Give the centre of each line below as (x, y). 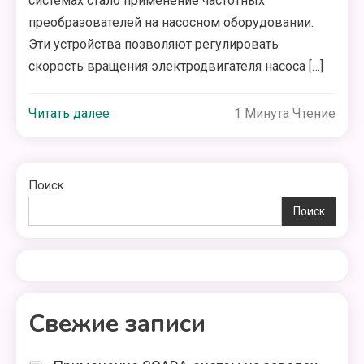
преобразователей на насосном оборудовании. (171, 22)
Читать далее (69, 113)
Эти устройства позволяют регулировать (154, 44)
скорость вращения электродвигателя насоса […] (176, 66)
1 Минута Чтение (284, 113)
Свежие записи (117, 324)
